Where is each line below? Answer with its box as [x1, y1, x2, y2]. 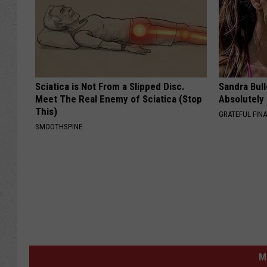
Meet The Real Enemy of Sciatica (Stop [35, 93, 202, 105]
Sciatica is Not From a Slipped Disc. [35, 80, 185, 93]
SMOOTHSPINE [35, 122, 82, 132]
